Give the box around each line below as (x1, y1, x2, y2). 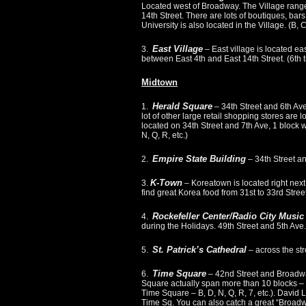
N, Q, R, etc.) (141, 130, 188, 141)
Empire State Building (152, 154, 246, 165)
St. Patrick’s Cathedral (152, 245, 247, 255)
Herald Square (152, 101, 212, 112)
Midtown (141, 77, 178, 88)
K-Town (150, 178, 182, 189)
